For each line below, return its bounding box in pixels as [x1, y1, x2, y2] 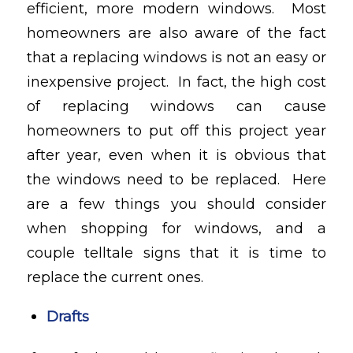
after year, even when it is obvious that [26, 146, 327, 164]
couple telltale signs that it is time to [26, 243, 327, 262]
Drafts [46, 307, 89, 325]
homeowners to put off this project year [26, 121, 327, 139]
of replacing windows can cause [26, 97, 327, 115]
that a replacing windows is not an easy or [26, 48, 327, 66]
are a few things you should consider [26, 195, 327, 213]
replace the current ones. [26, 268, 203, 286]
